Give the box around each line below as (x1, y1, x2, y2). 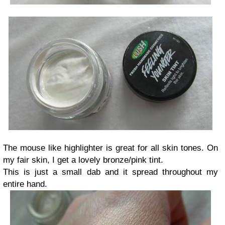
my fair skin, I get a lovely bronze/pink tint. (3, 155, 163, 165)
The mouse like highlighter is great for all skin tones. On (3, 143, 218, 153)
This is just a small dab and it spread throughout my (3, 167, 218, 177)
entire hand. (3, 179, 47, 189)
